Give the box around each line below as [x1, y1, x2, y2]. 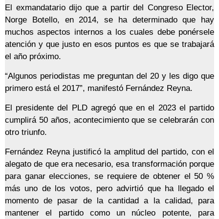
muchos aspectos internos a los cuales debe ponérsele [5, 27, 214, 37]
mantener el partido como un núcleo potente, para [5, 208, 214, 218]
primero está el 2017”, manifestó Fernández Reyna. [5, 84, 193, 93]
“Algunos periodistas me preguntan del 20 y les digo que [5, 71, 214, 81]
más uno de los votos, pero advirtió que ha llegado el [5, 184, 214, 194]
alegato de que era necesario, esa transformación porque [5, 159, 214, 169]
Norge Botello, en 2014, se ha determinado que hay [5, 15, 214, 25]
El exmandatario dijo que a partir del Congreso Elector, [5, 3, 214, 13]
